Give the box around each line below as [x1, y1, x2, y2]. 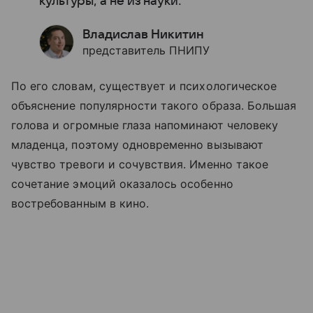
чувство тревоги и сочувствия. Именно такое [11, 157, 269, 172]
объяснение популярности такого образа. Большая [11, 99, 297, 113]
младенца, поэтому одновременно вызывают [11, 138, 263, 152]
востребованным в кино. [11, 196, 150, 211]
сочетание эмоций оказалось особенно [11, 177, 233, 191]
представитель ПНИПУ [82, 43, 210, 58]
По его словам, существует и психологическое [11, 79, 277, 94]
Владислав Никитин [82, 28, 204, 42]
